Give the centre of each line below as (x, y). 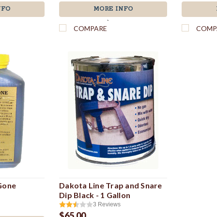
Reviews (109, 204)
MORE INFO (113, 9)
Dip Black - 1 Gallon (95, 195)
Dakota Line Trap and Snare (111, 185)
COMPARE (91, 28)
